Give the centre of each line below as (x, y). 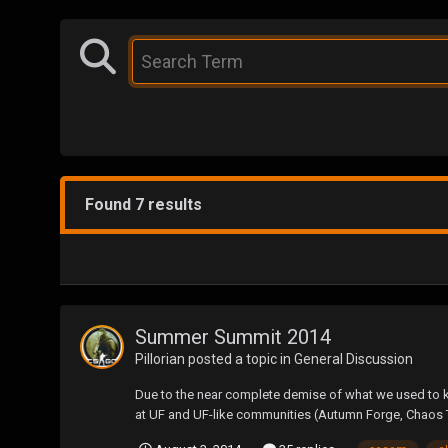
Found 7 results (143, 204)
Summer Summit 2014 (233, 336)
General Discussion (353, 358)
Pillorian (160, 358)
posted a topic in (239, 358)
